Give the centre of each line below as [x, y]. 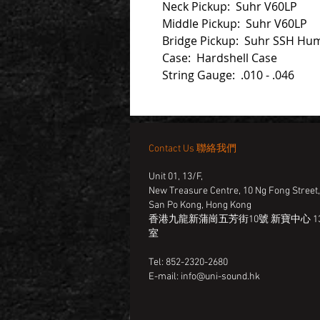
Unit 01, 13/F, [177, 177]
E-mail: [165, 277]
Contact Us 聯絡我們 [192, 149]
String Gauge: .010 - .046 [228, 75]
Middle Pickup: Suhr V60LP [235, 24]
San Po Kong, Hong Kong [200, 206]
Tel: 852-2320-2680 [188, 263]
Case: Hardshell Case [220, 58]
